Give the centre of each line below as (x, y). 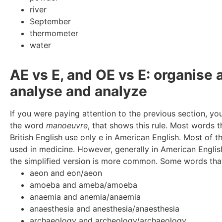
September (50, 21)
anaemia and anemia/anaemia (85, 196)
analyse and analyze (79, 91)
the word (28, 125)
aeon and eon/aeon (66, 173)
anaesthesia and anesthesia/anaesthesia (105, 208)
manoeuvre (67, 125)
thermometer (54, 33)
